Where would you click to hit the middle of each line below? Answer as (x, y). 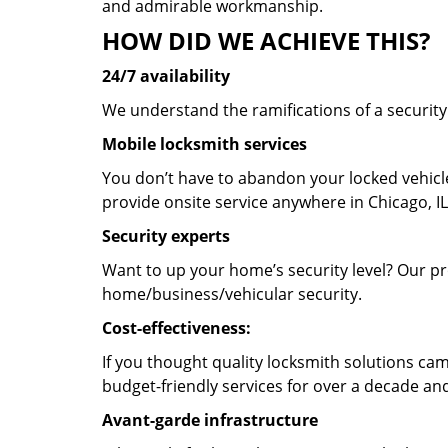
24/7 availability (166, 76)
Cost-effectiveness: (176, 328)
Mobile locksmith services (204, 144)
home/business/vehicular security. (232, 294)
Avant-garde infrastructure (210, 420)
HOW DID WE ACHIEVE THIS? (266, 40)
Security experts (166, 236)
